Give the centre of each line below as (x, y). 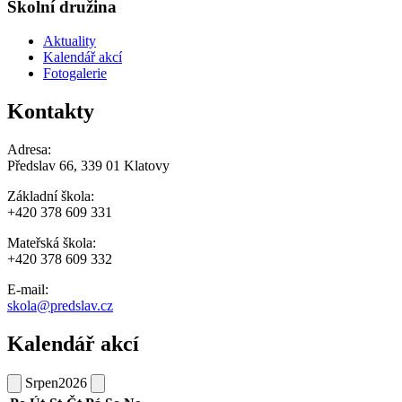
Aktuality (70, 41)
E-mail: (28, 290)
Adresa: (29, 150)
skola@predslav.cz (60, 306)
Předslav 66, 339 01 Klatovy (88, 166)
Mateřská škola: (52, 243)
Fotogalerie (75, 74)
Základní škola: (51, 197)
